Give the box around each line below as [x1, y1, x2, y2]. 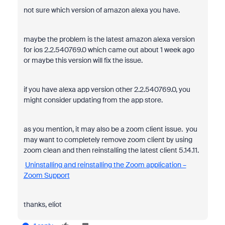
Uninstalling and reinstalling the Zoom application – [25, 160, 186, 169]
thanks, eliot [23, 200, 62, 209]
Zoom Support [23, 171, 70, 180]
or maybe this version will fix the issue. [23, 56, 143, 65]
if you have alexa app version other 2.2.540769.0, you [23, 85, 190, 94]
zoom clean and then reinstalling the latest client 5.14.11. [23, 146, 200, 155]
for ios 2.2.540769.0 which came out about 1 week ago [23, 45, 194, 54]
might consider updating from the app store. [23, 95, 163, 104]
